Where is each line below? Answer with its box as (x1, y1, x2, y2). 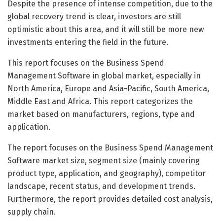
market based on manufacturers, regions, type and (7, 109, 195, 119)
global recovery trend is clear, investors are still (7, 11, 181, 21)
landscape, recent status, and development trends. (7, 181, 195, 191)
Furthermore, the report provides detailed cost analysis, (7, 194, 213, 204)
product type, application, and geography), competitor (7, 168, 206, 178)
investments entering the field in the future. (7, 37, 168, 47)
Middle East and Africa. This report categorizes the (7, 96, 193, 106)
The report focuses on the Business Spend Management (7, 143, 213, 152)
